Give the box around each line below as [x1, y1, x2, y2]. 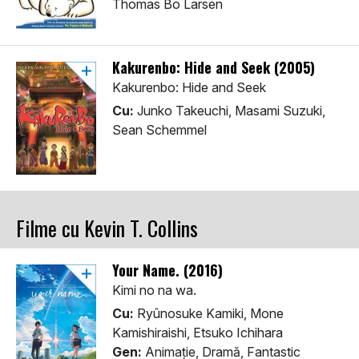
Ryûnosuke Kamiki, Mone [134, 305, 284, 322]
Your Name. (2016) [112, 260, 223, 281]
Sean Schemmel [112, 122, 207, 139]
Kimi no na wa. [112, 282, 196, 299]
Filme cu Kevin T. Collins [16, 212, 198, 244]
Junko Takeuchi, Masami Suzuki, [134, 103, 325, 119]
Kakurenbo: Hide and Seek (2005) [112, 57, 315, 79]
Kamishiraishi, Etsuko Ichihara [112, 325, 283, 341]
